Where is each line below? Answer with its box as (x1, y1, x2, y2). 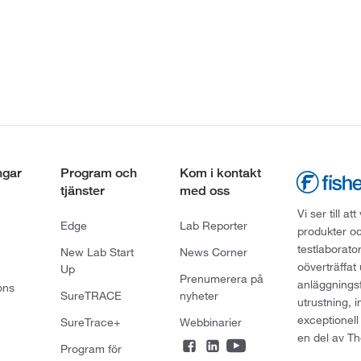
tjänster (60, 183, 106, 199)
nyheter (179, 288, 218, 304)
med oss (179, 183, 230, 199)
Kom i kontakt (179, 165, 261, 181)
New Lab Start (60, 245, 135, 260)
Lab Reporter (179, 218, 247, 234)
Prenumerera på (179, 272, 263, 287)
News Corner (179, 245, 247, 260)
